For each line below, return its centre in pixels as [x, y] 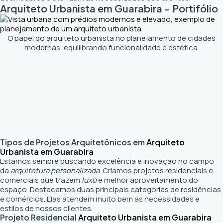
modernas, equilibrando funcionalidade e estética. [111, 47]
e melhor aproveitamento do [147, 180]
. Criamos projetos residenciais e [156, 170]
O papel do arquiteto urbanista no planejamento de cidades [111, 38]
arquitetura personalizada [55, 170]
